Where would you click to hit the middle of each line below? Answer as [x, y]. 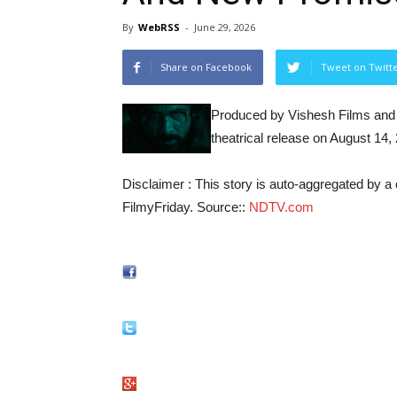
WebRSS [159, 27]
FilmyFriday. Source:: [186, 207]
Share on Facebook [206, 67]
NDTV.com [281, 207]
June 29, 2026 [225, 27]
